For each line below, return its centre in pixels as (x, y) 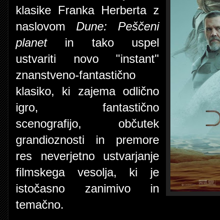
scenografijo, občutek (87, 124)
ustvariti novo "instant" (87, 59)
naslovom (46, 26)
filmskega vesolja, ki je (87, 172)
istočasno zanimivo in (87, 188)
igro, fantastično (87, 107)
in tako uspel (103, 42)
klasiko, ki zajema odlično (87, 91)
